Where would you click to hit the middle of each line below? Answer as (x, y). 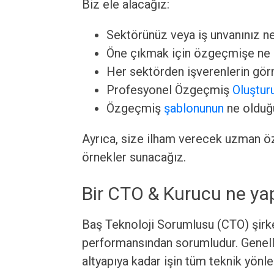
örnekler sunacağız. (134, 157)
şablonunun (194, 108)
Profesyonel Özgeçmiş (170, 90)
